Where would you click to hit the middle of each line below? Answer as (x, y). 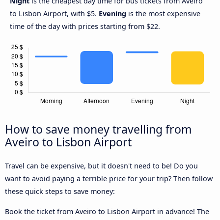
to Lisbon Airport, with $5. (54, 14)
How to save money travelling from (98, 129)
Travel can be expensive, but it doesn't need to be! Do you (101, 166)
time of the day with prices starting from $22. (85, 27)
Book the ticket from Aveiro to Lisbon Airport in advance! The (107, 211)
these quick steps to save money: (60, 192)
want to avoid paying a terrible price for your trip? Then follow (109, 179)
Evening (112, 14)
